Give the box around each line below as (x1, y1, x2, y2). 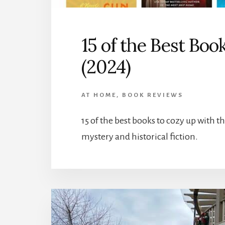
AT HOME (81, 91, 117, 98)
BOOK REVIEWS (122, 91, 183, 98)
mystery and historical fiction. (81, 131, 198, 142)
